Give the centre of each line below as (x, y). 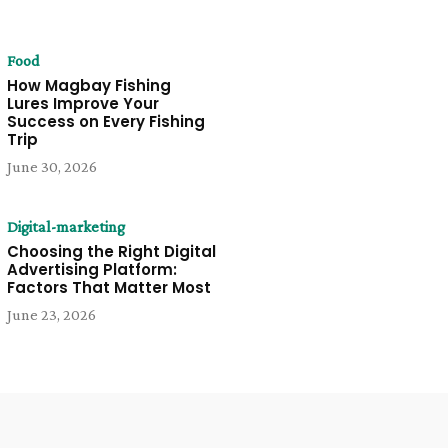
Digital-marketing (65, 227)
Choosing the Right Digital (111, 252)
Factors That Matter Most (108, 288)
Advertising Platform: (91, 270)
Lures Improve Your (82, 103)
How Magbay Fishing (88, 85)
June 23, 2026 (51, 315)
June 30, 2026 (51, 166)
